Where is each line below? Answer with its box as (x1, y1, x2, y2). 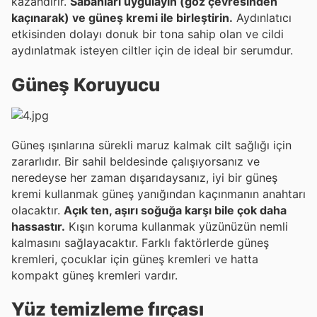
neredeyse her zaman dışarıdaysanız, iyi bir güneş (11, 170, 277, 185)
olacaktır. (11, 202, 64, 217)
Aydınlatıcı (233, 11, 292, 25)
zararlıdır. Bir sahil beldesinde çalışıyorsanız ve (11, 154, 260, 168)
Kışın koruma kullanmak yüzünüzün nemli (65, 219, 288, 234)
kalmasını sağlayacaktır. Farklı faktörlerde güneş (11, 235, 269, 250)
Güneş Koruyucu (11, 73, 160, 96)
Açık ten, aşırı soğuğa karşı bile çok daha (64, 202, 287, 217)
